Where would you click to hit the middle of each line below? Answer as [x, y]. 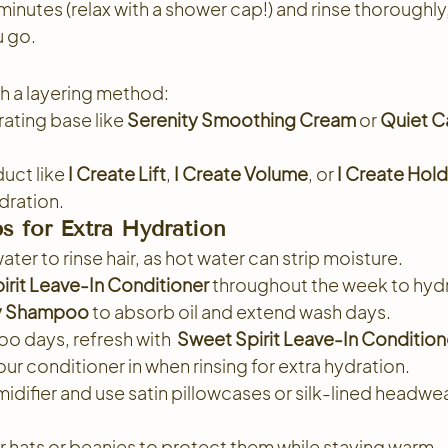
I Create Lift [117, 173]
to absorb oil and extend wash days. [240, 311]
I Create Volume [241, 173]
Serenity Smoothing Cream [241, 119]
